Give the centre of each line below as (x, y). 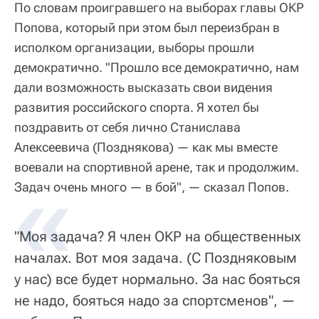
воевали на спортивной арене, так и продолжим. (157, 167)
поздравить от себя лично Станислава (127, 127)
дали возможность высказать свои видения (143, 88)
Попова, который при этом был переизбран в (147, 28)
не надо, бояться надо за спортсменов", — (155, 301)
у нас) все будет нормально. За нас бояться (157, 279)
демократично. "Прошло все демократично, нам (157, 68)
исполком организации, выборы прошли (134, 48)
